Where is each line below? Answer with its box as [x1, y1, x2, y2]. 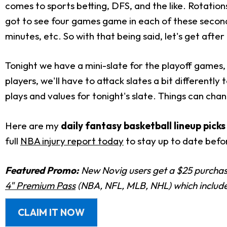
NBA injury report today [20, 134, 124, 147]
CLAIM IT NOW [18, 206, 85, 218]
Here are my [5, 119, 61, 132]
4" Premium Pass [5, 179, 75, 192]
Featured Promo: [5, 164, 79, 177]
